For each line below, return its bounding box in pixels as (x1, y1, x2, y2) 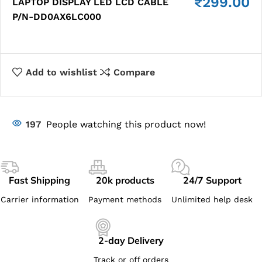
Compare (113, 67, 155, 78)
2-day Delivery (98, 234, 164, 246)
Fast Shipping (9, 174, 71, 186)
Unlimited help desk (171, 194, 253, 204)
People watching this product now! (46, 118, 206, 130)
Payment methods (88, 194, 162, 204)
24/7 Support (182, 174, 242, 186)
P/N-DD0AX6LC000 (12, 11, 101, 22)
